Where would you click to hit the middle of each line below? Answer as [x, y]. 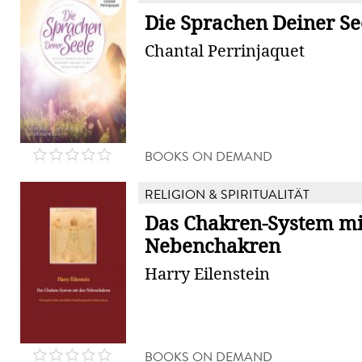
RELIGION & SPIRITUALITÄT [227, 194]
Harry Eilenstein [207, 274]
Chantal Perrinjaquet [225, 51]
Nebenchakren [213, 246]
